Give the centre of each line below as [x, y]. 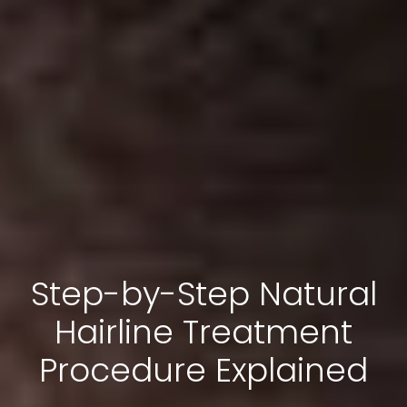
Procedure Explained [203, 371]
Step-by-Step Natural [203, 294]
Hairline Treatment [203, 333]
